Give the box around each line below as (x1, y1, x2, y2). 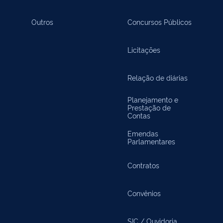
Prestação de (127, 103, 171, 112)
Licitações (127, 45, 160, 54)
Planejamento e (127, 95, 178, 104)
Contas (127, 111, 150, 120)
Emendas (127, 128, 158, 138)
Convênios (127, 188, 161, 198)
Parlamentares (127, 136, 175, 146)
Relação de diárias (127, 73, 188, 82)
